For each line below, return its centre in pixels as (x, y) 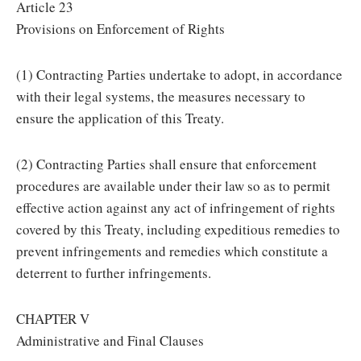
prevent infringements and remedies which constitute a (172, 251)
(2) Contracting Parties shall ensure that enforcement (166, 164)
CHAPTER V (53, 319)
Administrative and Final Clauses (110, 340)
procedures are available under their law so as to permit (173, 186)
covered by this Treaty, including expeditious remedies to (178, 229)
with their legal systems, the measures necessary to (161, 96)
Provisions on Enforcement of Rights (120, 29)
